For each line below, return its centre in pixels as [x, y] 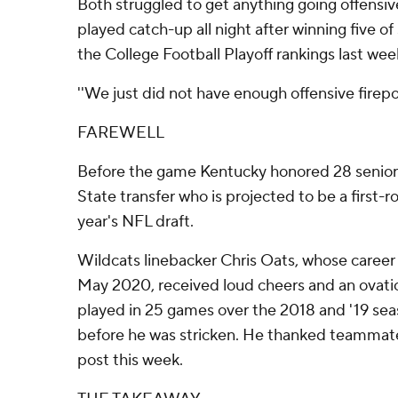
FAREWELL [121, 133]
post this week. [130, 360]
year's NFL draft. [135, 222]
